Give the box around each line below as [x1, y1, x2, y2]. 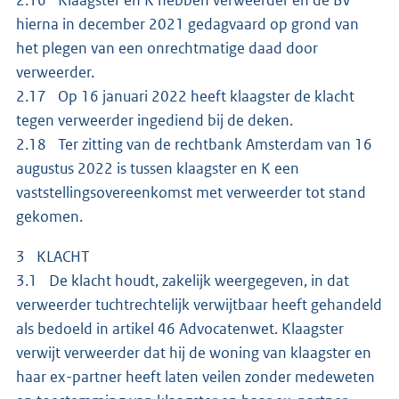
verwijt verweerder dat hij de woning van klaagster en [16, 342, 371, 362]
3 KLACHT [16, 246, 89, 266]
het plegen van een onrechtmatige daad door [16, 37, 318, 58]
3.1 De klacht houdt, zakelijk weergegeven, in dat [16, 270, 349, 290]
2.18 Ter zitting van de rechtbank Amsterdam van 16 [16, 134, 372, 154]
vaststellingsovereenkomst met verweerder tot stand [16, 182, 366, 202]
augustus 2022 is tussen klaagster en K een [16, 158, 299, 178]
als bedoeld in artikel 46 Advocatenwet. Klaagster [16, 318, 344, 338]
